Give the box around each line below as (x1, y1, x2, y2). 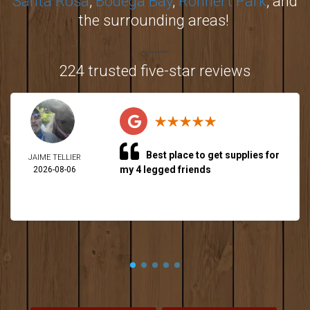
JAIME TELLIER (28, 153, 81, 162)
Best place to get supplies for (145, 149, 280, 161)
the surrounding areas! (77, 12, 232, 29)
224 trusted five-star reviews (60, 62, 250, 80)
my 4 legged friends (119, 164, 211, 175)
